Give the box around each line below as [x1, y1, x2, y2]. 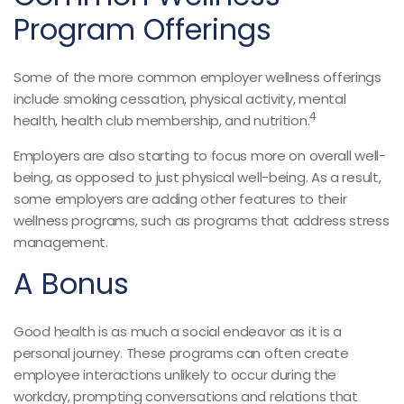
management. [14, 233, 108, 252]
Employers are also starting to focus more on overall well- [14, 146, 386, 165]
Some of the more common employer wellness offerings [14, 68, 381, 87]
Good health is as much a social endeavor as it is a [14, 322, 342, 341]
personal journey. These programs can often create [14, 344, 349, 363]
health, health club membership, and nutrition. [14, 111, 310, 130]
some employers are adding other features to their [14, 189, 347, 208]
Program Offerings [14, 9, 271, 50]
